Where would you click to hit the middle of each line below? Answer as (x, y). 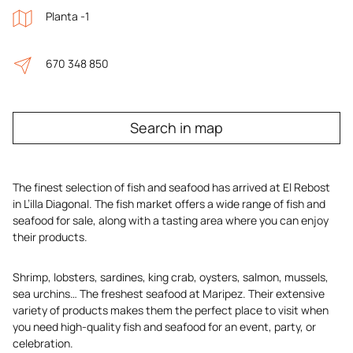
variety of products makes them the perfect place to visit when (171, 310)
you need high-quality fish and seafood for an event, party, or (164, 327)
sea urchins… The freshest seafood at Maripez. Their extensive (169, 294)
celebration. (43, 343)
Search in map (176, 128)
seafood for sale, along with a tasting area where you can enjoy (171, 220)
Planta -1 (67, 16)
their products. (50, 237)
